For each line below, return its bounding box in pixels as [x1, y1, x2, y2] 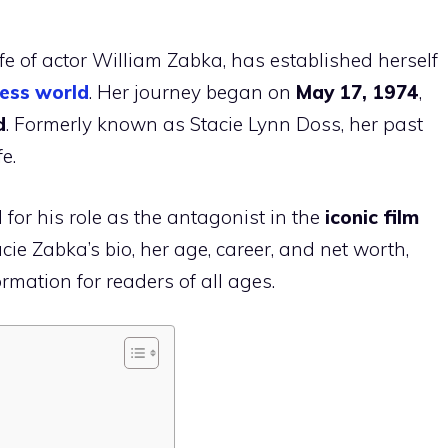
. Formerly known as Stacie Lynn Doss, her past [6, 112, 423, 137]
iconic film [325, 204, 419, 229]
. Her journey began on [89, 80, 296, 105]
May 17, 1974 [296, 80, 419, 105]
